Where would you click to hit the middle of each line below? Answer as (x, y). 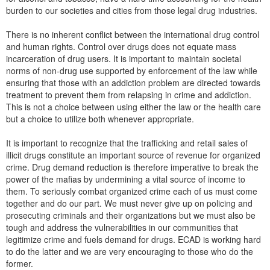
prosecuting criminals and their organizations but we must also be (131, 215)
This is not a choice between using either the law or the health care (133, 107)
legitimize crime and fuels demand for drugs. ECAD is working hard (133, 240)
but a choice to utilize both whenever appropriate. (100, 119)
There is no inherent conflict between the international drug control (133, 35)
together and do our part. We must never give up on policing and (129, 203)
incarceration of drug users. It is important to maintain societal (124, 59)
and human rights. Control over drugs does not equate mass (121, 47)
